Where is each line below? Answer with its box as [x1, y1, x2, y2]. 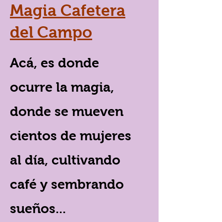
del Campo [10, 23, 92, 42]
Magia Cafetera [10, 1, 125, 20]
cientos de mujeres [10, 128, 131, 144]
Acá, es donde [10, 55, 99, 71]
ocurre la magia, [10, 80, 114, 95]
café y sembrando [10, 177, 124, 192]
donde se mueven [10, 104, 123, 119]
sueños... [10, 201, 66, 217]
